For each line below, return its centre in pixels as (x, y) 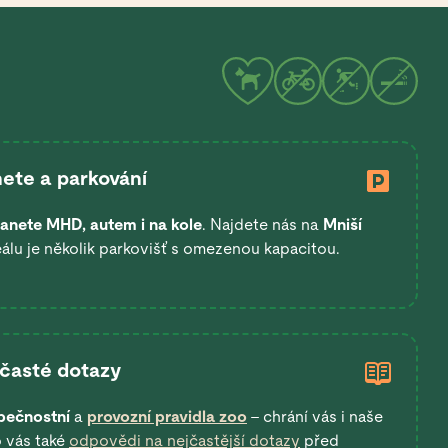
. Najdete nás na (262, 225)
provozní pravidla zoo (167, 417)
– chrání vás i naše (315, 417)
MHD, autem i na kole (124, 225)
